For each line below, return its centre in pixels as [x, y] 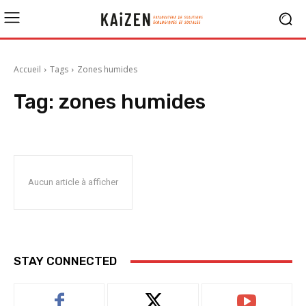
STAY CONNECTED [65, 261]
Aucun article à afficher [73, 182]
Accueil [27, 69]
